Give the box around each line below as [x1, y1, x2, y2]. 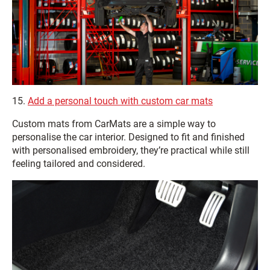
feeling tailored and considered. [12, 157, 145, 169]
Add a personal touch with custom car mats [28, 95, 213, 107]
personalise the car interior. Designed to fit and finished [12, 131, 245, 143]
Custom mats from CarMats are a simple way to [12, 118, 216, 130]
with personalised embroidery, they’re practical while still [12, 144, 250, 156]
